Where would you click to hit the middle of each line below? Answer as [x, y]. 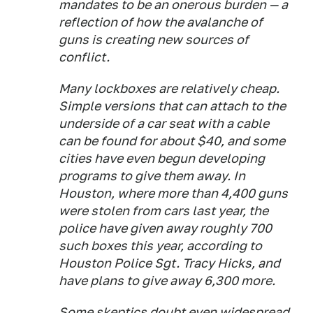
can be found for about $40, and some [172, 141]
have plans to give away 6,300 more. [167, 281]
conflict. [84, 57]
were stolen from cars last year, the [163, 211]
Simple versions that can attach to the [172, 106]
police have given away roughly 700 [165, 228]
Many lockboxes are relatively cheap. [169, 89]
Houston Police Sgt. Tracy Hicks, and [169, 263]
